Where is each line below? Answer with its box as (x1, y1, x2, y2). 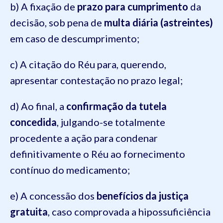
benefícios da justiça (97, 190, 189, 202)
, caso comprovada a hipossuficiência (48, 206, 211, 218)
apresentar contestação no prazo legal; (10, 74, 183, 86)
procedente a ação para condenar (10, 132, 158, 144)
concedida (10, 116, 57, 128)
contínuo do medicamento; (10, 164, 130, 176)
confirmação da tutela (66, 100, 167, 112)
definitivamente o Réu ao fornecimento (10, 148, 185, 160)
